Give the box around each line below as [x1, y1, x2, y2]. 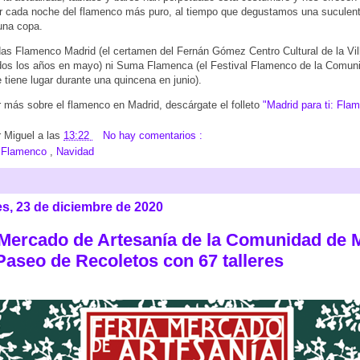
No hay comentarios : [103, 129, 202, 142]
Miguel [4, 129, 38, 142]
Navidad [56, 145, 94, 158]
